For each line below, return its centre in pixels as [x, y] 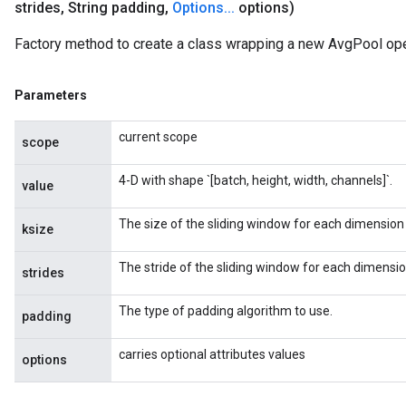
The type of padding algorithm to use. [226, 311]
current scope [158, 137]
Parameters [51, 95]
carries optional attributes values [212, 354]
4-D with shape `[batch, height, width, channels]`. [256, 180]
